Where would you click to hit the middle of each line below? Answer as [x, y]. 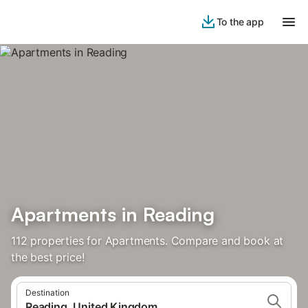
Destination [47, 293]
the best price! [48, 257]
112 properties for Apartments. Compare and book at [147, 241]
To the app [240, 22]
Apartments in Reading [113, 214]
